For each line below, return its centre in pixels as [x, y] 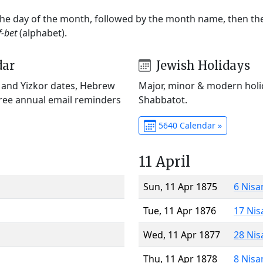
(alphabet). [42, 33]
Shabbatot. [163, 100]
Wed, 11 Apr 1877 [182, 235]
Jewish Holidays [201, 65]
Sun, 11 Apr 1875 [180, 186]
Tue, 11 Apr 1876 [180, 210]
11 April [164, 161]
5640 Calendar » [189, 125]
